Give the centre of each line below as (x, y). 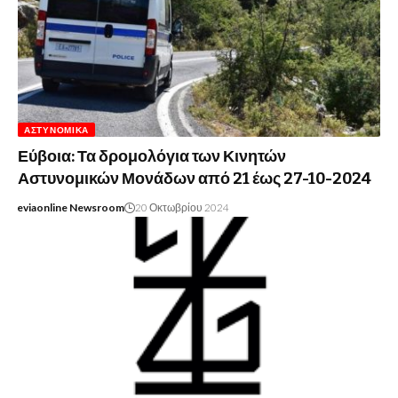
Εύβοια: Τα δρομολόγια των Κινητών (152, 157)
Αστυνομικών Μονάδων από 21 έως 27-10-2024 (195, 179)
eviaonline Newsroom (70, 208)
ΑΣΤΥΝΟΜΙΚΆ (56, 130)
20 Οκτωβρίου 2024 (182, 208)
